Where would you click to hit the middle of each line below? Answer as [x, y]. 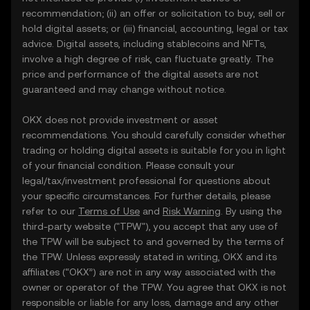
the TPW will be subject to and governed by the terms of [153, 241]
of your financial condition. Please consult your [128, 165]
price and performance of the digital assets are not [140, 74]
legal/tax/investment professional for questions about [146, 181]
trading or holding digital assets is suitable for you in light [154, 150]
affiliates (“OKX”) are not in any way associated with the [149, 272]
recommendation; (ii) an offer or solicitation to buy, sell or [154, 13]
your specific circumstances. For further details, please [146, 196]
